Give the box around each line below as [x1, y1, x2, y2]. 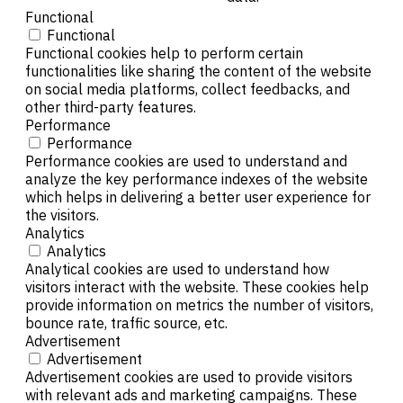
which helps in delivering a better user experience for [25, 188, 371, 207]
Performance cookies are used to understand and [25, 152, 347, 171]
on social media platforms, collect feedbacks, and [25, 80, 350, 99]
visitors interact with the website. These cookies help [25, 278, 369, 297]
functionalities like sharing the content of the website [25, 62, 372, 81]
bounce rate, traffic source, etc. [25, 314, 228, 333]
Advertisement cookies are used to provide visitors [25, 368, 353, 387]
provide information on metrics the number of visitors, [25, 296, 373, 315]
